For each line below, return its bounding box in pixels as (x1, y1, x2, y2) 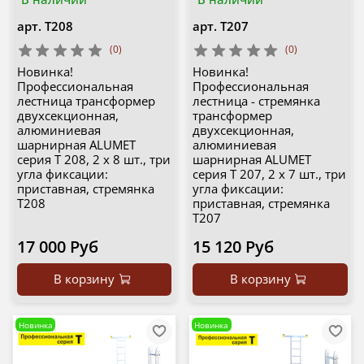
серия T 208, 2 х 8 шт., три (16, 151, 171, 168)
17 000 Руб (16, 236, 98, 258)
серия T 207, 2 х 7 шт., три (193, 166, 346, 183)
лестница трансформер (16, 93, 155, 110)
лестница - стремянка (193, 93, 320, 110)
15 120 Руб (193, 236, 274, 258)
